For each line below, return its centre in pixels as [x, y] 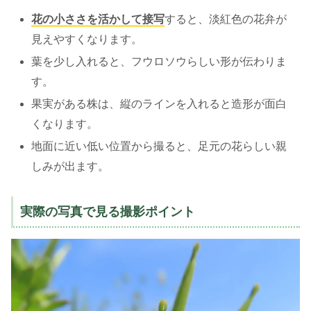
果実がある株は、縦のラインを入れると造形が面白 [159, 104]
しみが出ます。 [70, 167]
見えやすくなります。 [87, 39]
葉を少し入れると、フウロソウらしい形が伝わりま [159, 61]
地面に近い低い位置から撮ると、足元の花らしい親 [159, 146]
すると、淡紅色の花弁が [226, 19]
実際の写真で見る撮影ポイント [108, 212]
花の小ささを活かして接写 [98, 19]
